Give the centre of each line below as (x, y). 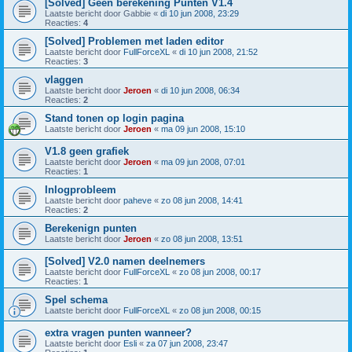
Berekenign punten (91, 228)
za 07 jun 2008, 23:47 (187, 343)
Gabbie (137, 13)
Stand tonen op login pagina (114, 118)
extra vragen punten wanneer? (118, 332)
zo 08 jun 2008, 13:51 (202, 238)
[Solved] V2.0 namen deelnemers (125, 261)
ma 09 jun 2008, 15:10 (203, 128)
